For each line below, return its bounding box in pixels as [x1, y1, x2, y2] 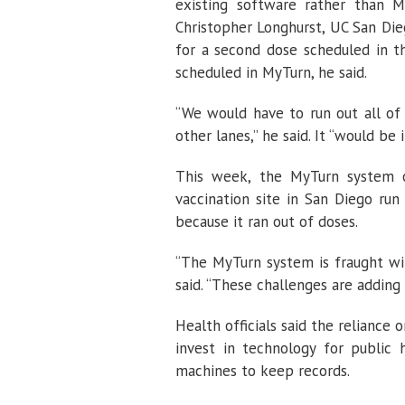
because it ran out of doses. [175, 212, 358, 231]
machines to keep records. [175, 361, 350, 381]
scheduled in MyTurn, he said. [175, 62, 367, 82]
